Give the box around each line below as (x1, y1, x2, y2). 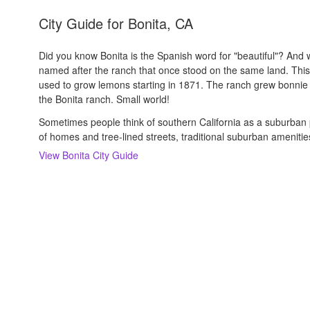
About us (25, 264, 58, 276)
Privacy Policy (171, 264, 224, 276)
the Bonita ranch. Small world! (39, 92, 170, 106)
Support (141, 264, 171, 276)
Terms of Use (224, 264, 273, 276)
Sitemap (273, 264, 304, 276)
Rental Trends (89, 264, 141, 276)
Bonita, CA (128, 13, 193, 33)
